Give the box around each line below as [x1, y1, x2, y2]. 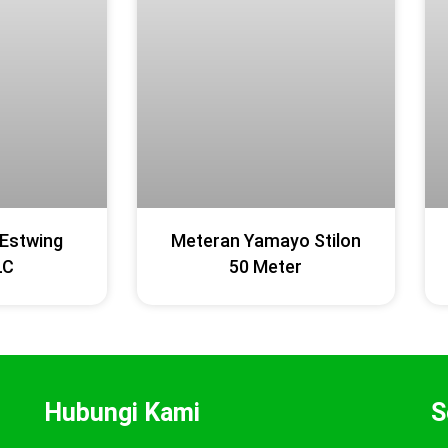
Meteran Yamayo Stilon [170, 230, 361, 251]
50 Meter [229, 256, 303, 277]
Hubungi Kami [43, 398, 200, 428]
